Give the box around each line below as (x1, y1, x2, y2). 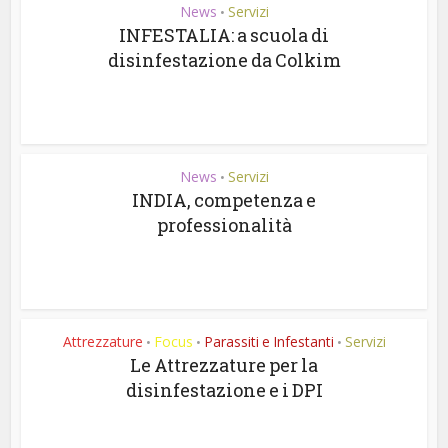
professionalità (156, 212, 292, 237)
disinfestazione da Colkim (107, 47, 341, 72)
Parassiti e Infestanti (203, 331, 334, 351)
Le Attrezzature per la (130, 352, 318, 377)
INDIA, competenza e (132, 187, 316, 212)
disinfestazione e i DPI (125, 377, 323, 402)
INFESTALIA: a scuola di (119, 22, 329, 47)
